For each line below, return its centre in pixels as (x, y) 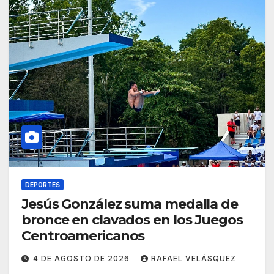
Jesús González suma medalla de (130, 204)
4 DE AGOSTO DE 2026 (83, 259)
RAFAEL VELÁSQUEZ (194, 259)
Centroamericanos (83, 236)
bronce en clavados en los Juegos (132, 220)
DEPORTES (43, 185)
